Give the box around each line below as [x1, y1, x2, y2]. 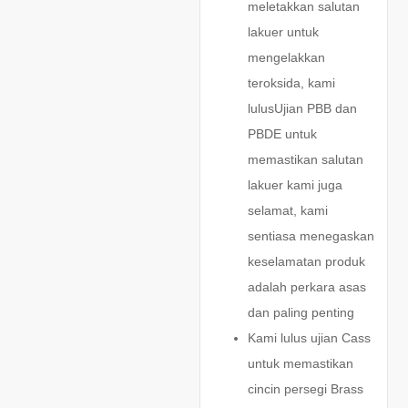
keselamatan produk [247, 253, 365, 269]
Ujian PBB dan [273, 100, 357, 116]
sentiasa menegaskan [247, 228, 374, 243]
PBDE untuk [247, 126, 317, 141]
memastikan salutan [247, 151, 363, 167]
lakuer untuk [247, 24, 319, 39]
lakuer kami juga [247, 177, 342, 192]
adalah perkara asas [247, 279, 366, 294]
